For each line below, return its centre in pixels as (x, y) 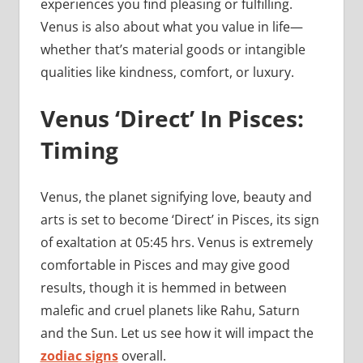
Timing (79, 150)
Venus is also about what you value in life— (171, 27)
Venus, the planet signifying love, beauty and (176, 197)
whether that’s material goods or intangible (173, 50)
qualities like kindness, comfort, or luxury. (167, 73)
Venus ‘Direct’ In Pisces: (172, 119)
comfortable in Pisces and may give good (165, 265)
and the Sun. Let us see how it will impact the (177, 333)
